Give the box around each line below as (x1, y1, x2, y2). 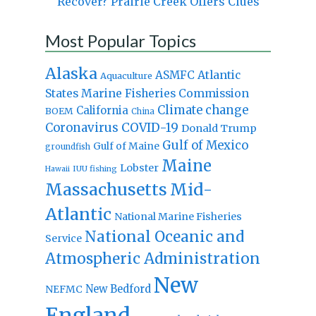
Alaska (44, 63, 97, 83)
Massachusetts (44, 178, 167, 200)
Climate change (157, 102, 248, 118)
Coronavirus (44, 119, 119, 135)
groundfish (44, 141, 90, 152)
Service (44, 231, 82, 245)
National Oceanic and (84, 227, 244, 246)
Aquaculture (99, 69, 152, 81)
